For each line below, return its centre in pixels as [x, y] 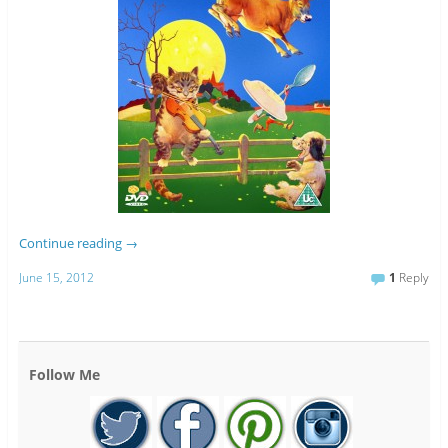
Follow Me [64, 374]
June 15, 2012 [56, 277]
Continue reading [71, 243]
